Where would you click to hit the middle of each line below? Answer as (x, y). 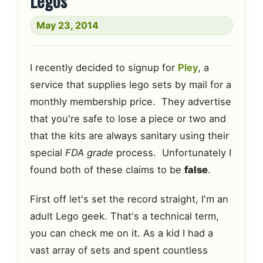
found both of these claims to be (107, 169)
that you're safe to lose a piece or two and (128, 118)
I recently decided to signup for (104, 67)
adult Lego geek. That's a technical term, (124, 216)
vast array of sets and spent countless (119, 250)
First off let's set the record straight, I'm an (129, 199)
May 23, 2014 (68, 25)
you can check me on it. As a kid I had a (122, 233)
